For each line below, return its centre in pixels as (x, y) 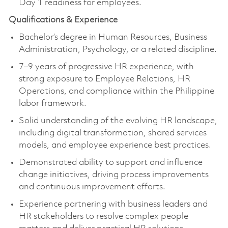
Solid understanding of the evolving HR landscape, (118, 121)
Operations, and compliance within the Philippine (116, 91)
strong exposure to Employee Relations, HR (104, 79)
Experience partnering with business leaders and (113, 204)
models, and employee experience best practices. (115, 145)
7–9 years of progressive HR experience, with (106, 67)
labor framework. (52, 103)
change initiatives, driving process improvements (113, 175)
